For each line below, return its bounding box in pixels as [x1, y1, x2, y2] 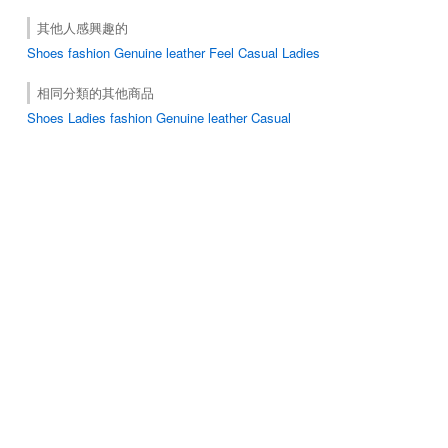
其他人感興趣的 [37, 17, 128, 37]
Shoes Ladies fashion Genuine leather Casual [27, 107, 291, 127]
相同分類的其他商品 [37, 82, 154, 102]
